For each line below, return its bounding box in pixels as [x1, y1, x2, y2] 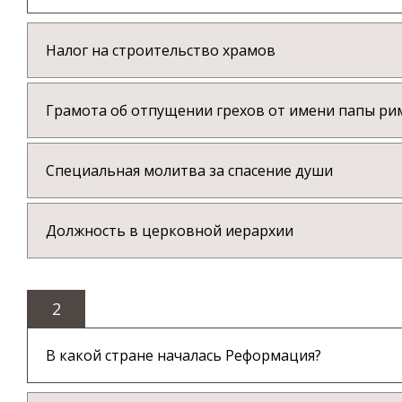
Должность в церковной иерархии [46, 221, 293, 241]
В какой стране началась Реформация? [46, 345, 321, 366]
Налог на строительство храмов [46, 40, 275, 61]
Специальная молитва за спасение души [46, 161, 333, 181]
